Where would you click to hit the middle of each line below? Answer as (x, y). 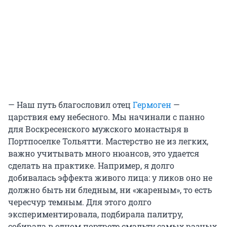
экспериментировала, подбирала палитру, (96, 214)
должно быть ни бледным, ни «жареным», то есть (110, 190)
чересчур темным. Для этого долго (80, 202)
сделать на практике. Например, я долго (91, 165)
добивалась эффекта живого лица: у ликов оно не (110, 177)
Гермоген (152, 104)
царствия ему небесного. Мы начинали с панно (106, 117)
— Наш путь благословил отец (70, 104)
